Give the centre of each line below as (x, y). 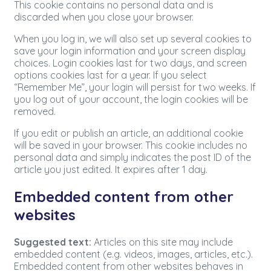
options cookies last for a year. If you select (110, 75)
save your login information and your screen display (130, 51)
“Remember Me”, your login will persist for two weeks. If (135, 87)
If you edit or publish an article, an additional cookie (129, 133)
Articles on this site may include (163, 242)
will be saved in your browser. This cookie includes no (131, 145)
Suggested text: (54, 242)
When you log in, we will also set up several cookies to (133, 39)
